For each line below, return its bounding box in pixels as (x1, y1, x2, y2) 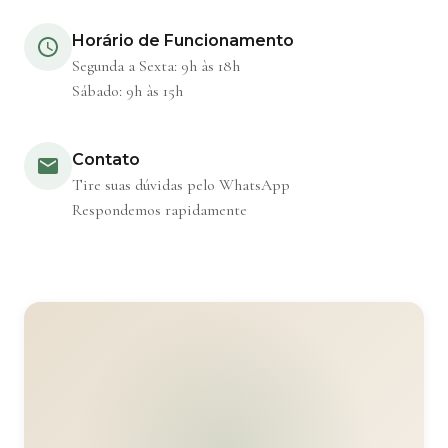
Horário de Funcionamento (72, 30, 294, 50)
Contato (72, 150, 140, 170)
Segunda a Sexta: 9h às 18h (72, 55, 240, 76)
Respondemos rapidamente (72, 200, 247, 221)
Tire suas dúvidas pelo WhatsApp (72, 175, 290, 196)
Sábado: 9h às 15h (72, 80, 183, 101)
